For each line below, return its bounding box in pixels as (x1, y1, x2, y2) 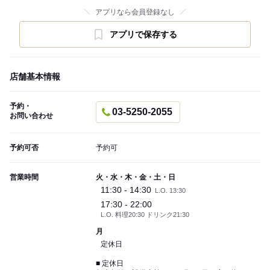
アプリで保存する (110, 30, 177, 40)
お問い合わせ (10, 111, 53, 121)
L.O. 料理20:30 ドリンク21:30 (101, 211, 189, 219)
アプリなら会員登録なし (95, 8, 175, 17)
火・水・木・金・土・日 (96, 173, 175, 182)
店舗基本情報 (10, 72, 60, 82)
